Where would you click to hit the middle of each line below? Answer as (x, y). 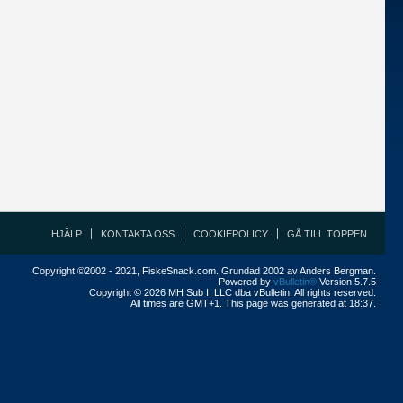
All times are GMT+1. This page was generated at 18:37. (253, 303)
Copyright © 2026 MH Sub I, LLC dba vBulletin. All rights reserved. (233, 292)
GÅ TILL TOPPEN (327, 234)
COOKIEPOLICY (231, 234)
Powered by (246, 282)
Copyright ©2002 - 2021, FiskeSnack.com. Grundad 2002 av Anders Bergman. (204, 271)
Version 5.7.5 (346, 282)
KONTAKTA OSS (138, 234)
